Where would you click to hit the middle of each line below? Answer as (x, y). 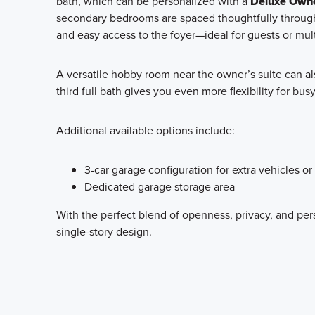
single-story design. (104, 231)
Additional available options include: (146, 130)
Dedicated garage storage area (160, 186)
